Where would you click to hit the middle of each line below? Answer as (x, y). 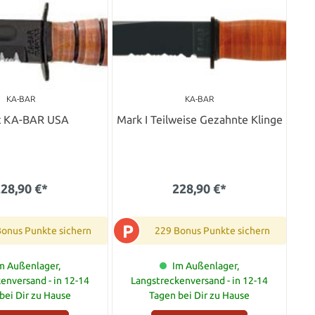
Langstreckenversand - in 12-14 (200, 280)
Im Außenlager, (206, 265)
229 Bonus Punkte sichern (213, 230)
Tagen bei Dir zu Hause (200, 295)
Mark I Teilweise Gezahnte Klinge (199, 119)
